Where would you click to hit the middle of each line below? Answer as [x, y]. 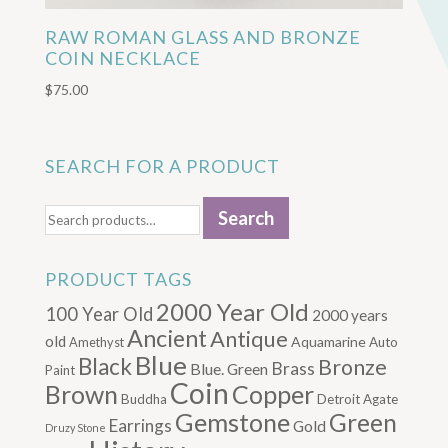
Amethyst [96, 342]
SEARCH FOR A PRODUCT [162, 166]
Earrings [140, 426]
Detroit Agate [357, 399]
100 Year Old [98, 314]
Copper [272, 394]
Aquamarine [328, 342]
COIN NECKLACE [122, 57]
